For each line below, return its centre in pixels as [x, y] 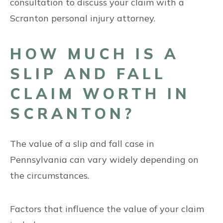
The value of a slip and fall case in [82, 144]
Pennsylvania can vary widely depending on [104, 160]
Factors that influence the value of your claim [107, 209]
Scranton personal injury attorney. [83, 18]
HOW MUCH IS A [95, 54]
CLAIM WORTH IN [100, 94]
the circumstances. [51, 175]
